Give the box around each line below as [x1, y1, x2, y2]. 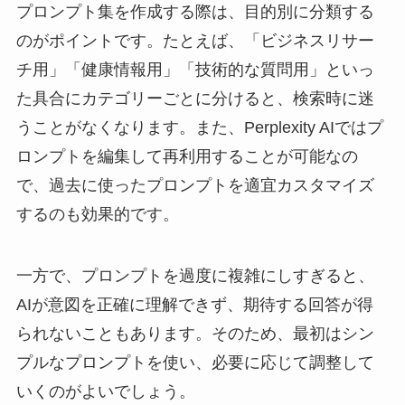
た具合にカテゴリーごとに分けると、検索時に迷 [15, 89, 374, 108]
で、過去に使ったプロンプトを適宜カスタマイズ [15, 176, 374, 195]
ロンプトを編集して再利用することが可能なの [15, 147, 358, 166]
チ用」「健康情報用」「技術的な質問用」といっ [15, 61, 374, 80]
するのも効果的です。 [15, 205, 179, 224]
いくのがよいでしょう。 [15, 382, 195, 401]
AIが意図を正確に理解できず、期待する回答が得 [15, 296, 373, 315]
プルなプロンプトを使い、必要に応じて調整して [15, 353, 374, 372]
